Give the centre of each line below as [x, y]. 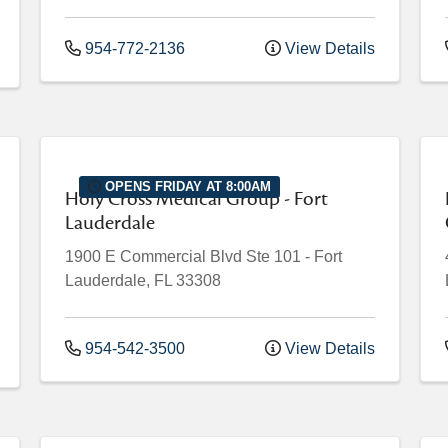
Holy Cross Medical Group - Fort [196, 199]
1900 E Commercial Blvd [153, 257]
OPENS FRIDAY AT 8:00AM [186, 186]
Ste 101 [273, 257]
